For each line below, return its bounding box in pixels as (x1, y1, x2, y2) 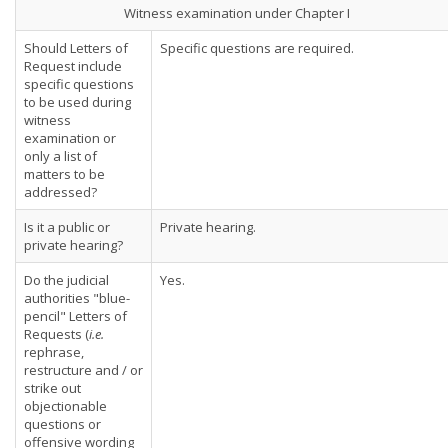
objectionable (24, 397, 107, 415)
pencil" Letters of (24, 307, 127, 325)
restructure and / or (24, 361, 143, 379)
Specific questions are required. (160, 39, 354, 57)
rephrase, (24, 343, 84, 361)
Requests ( (24, 325, 89, 343)
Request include (24, 57, 122, 75)
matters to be (24, 165, 105, 183)
